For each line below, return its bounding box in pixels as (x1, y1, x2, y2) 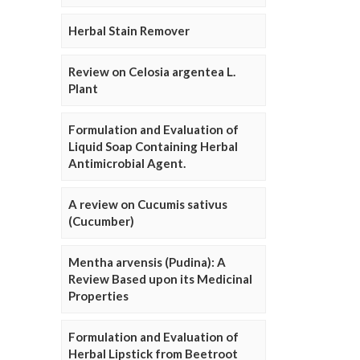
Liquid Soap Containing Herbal (68, 139, 238, 154)
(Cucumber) (68, 214, 134, 229)
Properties (68, 288, 129, 304)
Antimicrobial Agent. (68, 156, 186, 171)
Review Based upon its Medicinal (68, 272, 252, 287)
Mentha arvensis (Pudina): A (68, 255, 226, 270)
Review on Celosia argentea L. (68, 64, 235, 80)
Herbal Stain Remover (68, 23, 190, 39)
